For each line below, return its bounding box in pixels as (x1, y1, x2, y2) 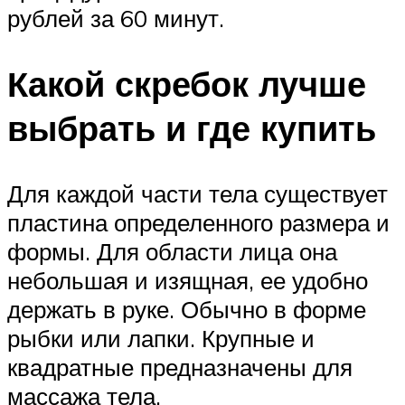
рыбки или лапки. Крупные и (7, 323, 315, 353)
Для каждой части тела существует (7, 178, 388, 208)
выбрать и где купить (7, 105, 376, 150)
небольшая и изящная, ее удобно (7, 265, 368, 295)
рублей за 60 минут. (7, 4, 224, 33)
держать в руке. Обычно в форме (7, 294, 366, 324)
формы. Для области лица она (7, 236, 337, 266)
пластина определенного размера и (7, 207, 390, 237)
